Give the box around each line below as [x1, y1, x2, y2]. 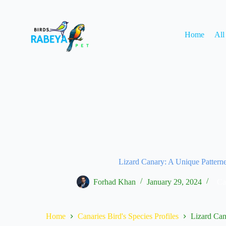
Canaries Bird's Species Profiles [78, 212, 179, 221]
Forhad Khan [93, 178, 136, 186]
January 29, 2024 [147, 178, 202, 186]
